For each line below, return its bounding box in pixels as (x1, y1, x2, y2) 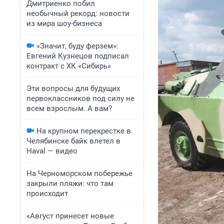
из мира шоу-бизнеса (26, 19, 102, 28)
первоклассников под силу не (26, 94, 134, 103)
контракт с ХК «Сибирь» (26, 61, 111, 70)
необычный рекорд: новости (26, 9, 129, 18)
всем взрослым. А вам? (26, 104, 112, 113)
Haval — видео (26, 146, 77, 155)
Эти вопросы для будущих (26, 84, 120, 93)
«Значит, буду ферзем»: (36, 41, 118, 50)
